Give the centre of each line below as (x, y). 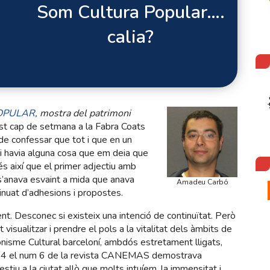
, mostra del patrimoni (83, 113)
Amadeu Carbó (202, 182)
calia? (130, 37)
